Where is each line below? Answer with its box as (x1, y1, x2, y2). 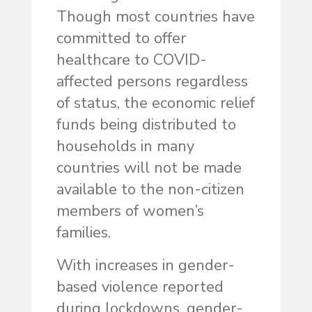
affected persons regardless (56, 71, 248, 93)
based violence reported (56, 276, 224, 298)
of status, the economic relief (56, 93, 255, 114)
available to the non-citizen (56, 179, 244, 201)
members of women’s (56, 201, 204, 222)
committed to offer (56, 28, 186, 49)
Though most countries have (56, 6, 255, 28)
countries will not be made (56, 157, 242, 179)
